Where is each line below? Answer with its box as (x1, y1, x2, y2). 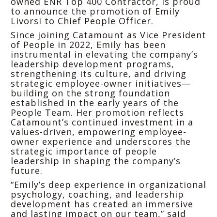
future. (11, 164, 43, 176)
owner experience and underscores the (11, 135, 191, 147)
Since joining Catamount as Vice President (11, 29, 206, 41)
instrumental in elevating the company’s (11, 48, 198, 60)
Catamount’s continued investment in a (11, 116, 193, 128)
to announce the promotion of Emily (11, 5, 180, 17)
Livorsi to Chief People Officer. (11, 15, 154, 27)
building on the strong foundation (11, 87, 170, 99)
